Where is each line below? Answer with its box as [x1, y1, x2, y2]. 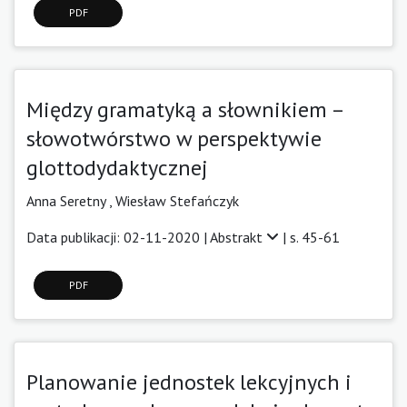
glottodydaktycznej [26, 153, 208, 182]
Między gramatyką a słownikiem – [26, 94, 362, 124]
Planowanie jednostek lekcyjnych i [26, 367, 352, 396]
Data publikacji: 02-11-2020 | [26, 227, 210, 246]
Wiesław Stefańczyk [115, 191, 239, 210]
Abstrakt [210, 227, 266, 246]
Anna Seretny [26, 191, 109, 210]
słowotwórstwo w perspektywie [26, 124, 322, 153]
